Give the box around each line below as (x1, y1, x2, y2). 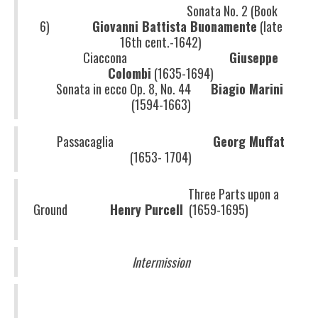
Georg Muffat (213, 132, 285, 150)
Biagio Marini (210, 79, 283, 98)
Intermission (131, 253, 190, 271)
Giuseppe (229, 48, 278, 67)
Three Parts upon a (43, 185, 279, 203)
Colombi (108, 64, 151, 82)
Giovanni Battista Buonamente (92, 17, 257, 35)
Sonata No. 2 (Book (44, 1, 278, 20)
